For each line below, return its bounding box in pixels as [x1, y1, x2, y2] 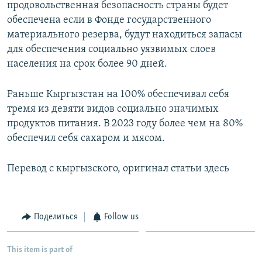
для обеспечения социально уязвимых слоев [7, 44, 216, 55]
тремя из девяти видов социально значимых [7, 104, 219, 115]
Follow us [104, 212, 139, 222]
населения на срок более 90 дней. [7, 58, 167, 70]
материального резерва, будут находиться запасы [7, 29, 242, 40]
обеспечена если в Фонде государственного [7, 15, 211, 26]
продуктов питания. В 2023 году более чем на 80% [7, 118, 243, 129]
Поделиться [33, 212, 78, 222]
